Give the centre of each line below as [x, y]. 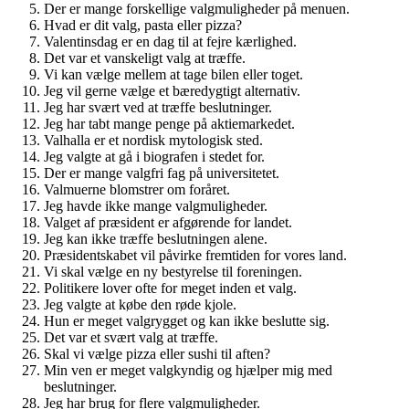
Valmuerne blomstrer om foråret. [137, 189]
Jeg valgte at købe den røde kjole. [140, 304]
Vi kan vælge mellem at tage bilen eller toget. [173, 74]
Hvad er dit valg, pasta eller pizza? [143, 25]
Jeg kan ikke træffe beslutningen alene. [156, 238]
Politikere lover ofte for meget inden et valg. [170, 288]
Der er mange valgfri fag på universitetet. [162, 173]
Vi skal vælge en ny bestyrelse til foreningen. [173, 271]
